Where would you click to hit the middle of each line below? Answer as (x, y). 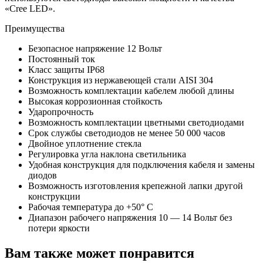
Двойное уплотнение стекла (85, 143)
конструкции (54, 196)
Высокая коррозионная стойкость (95, 101)
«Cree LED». (30, 8)
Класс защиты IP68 (66, 69)
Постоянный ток (62, 59)
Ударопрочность (61, 112)
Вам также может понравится (100, 253)
